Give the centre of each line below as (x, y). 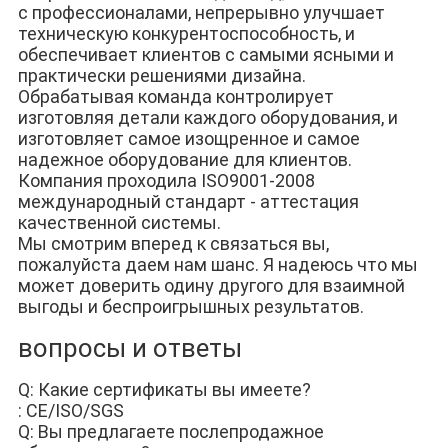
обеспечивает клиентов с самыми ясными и (205, 55)
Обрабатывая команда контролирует (175, 97)
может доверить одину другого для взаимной (211, 286)
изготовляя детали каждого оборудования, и (207, 118)
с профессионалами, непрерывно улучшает (201, 13)
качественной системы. (119, 223)
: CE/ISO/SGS (70, 411)
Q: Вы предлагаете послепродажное (170, 432)
